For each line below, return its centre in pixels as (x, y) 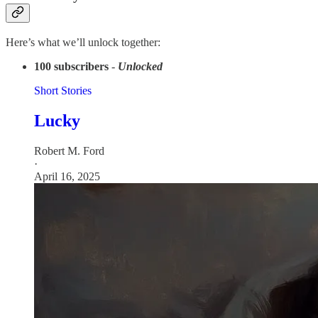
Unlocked (140, 67)
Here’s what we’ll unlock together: (83, 43)
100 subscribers (71, 67)
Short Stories (63, 91)
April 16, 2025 (67, 176)
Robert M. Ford (69, 151)
